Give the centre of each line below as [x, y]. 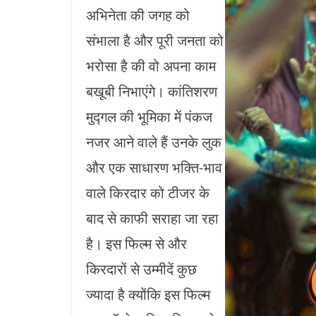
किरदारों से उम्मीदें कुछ [141, 269]
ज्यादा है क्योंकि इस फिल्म [148, 295]
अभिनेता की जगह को [138, 16]
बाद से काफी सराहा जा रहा [152, 219]
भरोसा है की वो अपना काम [151, 66]
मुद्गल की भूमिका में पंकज [149, 117]
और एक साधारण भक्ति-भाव [154, 168]
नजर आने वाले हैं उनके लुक [154, 142]
